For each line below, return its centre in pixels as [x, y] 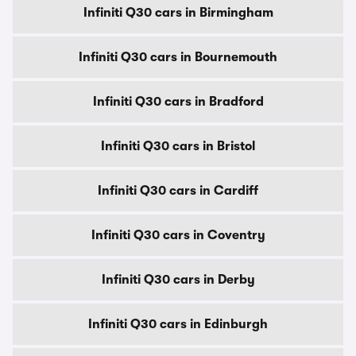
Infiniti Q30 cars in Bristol [178, 146]
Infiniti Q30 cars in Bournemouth [178, 57]
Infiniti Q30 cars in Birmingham [178, 13]
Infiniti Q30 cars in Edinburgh [178, 324]
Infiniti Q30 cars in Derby [178, 280]
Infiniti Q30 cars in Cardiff [178, 191]
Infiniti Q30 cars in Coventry [178, 235]
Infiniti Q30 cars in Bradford [178, 102]
